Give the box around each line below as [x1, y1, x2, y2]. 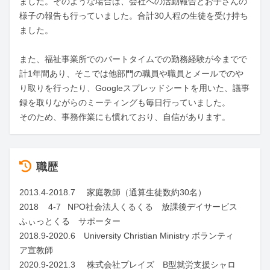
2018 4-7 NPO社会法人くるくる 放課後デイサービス [19, 202, 39, 212]
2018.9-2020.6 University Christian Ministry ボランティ [19, 231, 234, 240]
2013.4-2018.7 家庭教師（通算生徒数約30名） [19, 187, 75, 197]
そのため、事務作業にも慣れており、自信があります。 [19, 112, 230, 122]
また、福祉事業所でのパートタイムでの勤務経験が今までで [19, 54, 247, 64]
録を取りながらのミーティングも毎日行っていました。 [19, 98, 230, 107]
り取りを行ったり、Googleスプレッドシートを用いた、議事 [19, 83, 250, 93]
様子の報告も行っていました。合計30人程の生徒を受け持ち [19, 11, 248, 20]
